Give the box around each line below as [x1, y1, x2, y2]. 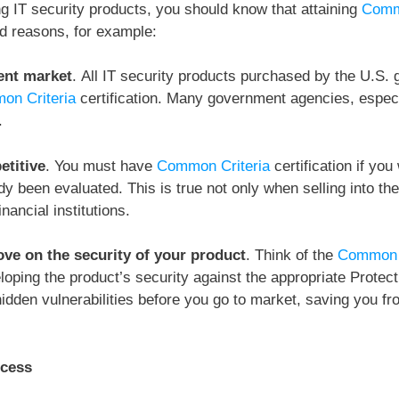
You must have [54, 157, 157, 175]
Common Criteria [157, 157, 270, 175]
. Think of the [246, 247, 338, 265]
